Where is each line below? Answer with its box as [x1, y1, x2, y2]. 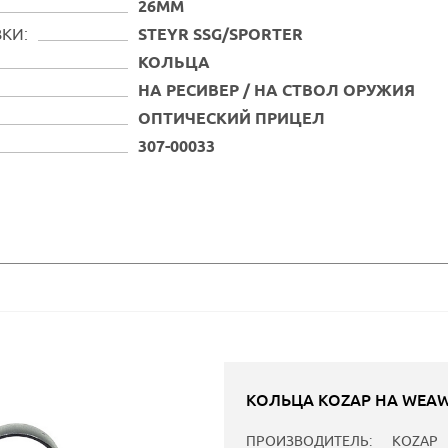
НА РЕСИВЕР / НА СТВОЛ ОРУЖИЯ [137, 81, 415, 103]
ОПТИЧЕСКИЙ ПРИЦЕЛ [137, 109, 325, 131]
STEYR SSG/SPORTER [137, 25, 303, 47]
